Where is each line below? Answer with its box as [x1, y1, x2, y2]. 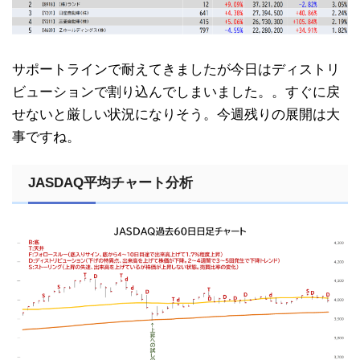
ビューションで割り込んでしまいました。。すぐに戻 [12, 84, 340, 100]
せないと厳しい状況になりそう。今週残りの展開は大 [12, 106, 340, 122]
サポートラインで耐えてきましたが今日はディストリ [12, 61, 340, 77]
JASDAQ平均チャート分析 [28, 174, 193, 190]
